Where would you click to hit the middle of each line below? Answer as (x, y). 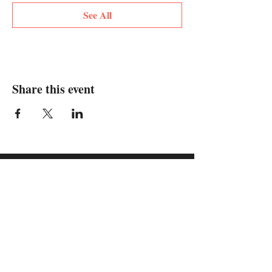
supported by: (97, 168)
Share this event (53, 89)
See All (97, 15)
